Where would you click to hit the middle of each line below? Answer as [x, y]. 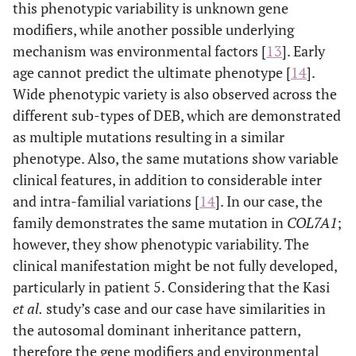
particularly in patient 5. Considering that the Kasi [171, 286]
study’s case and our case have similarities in [184, 308]
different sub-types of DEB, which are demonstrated [177, 115]
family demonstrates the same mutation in [150, 222]
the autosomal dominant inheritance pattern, [157, 329]
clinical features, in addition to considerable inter [167, 179]
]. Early [304, 50]
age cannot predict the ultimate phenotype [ [152, 72]
